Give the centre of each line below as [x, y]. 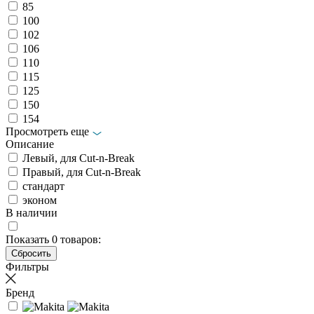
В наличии [32, 212]
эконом [40, 200]
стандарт [43, 186]
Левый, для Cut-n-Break [78, 158]
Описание [30, 144]
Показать [29, 239]
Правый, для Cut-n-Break [82, 172]
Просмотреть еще [47, 131]
